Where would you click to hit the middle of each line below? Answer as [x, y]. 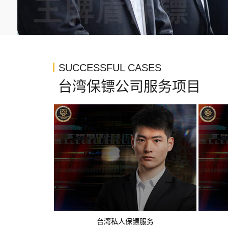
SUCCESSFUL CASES [110, 68]
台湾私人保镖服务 [125, 221]
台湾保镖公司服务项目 [129, 87]
